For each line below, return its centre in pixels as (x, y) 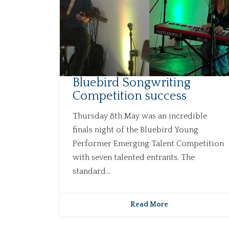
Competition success (130, 96)
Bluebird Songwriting (132, 83)
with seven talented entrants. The (134, 157)
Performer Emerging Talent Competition (148, 143)
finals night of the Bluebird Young (135, 130)
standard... (91, 171)
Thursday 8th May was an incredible (140, 116)
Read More (149, 204)
